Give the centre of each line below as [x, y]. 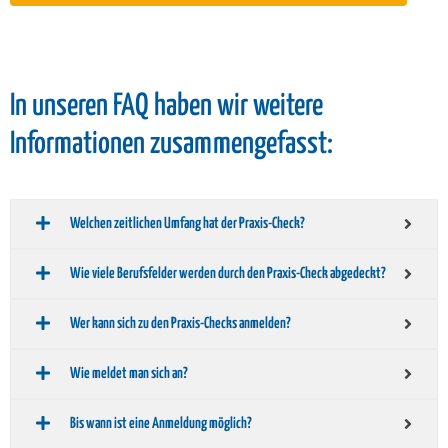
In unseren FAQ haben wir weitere [166, 105]
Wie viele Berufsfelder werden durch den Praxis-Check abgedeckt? [228, 273]
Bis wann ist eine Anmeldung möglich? [161, 423]
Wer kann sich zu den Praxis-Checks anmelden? [180, 323]
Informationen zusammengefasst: [171, 143]
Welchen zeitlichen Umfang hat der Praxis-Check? [187, 223]
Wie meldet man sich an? [129, 373]
